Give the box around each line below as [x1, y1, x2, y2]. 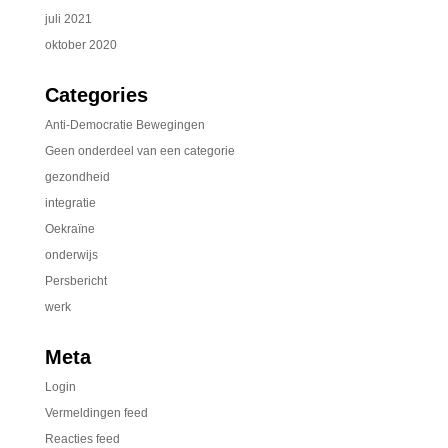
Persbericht [44, 274, 107, 288]
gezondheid [44, 170, 110, 184]
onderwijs [44, 248, 98, 262]
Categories [44, 84, 148, 106]
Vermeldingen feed [44, 406, 148, 420]
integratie [44, 196, 96, 210]
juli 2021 [44, 12, 92, 26]
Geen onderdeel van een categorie [44, 144, 235, 158]
